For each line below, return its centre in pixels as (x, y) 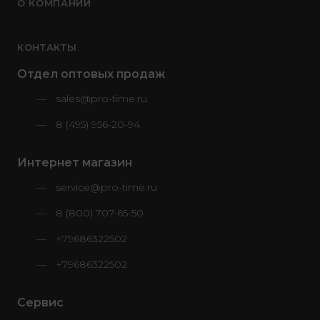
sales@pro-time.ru (101, 99)
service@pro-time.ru (106, 187)
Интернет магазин (75, 163)
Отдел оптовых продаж (91, 74)
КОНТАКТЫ (47, 47)
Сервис (40, 303)
